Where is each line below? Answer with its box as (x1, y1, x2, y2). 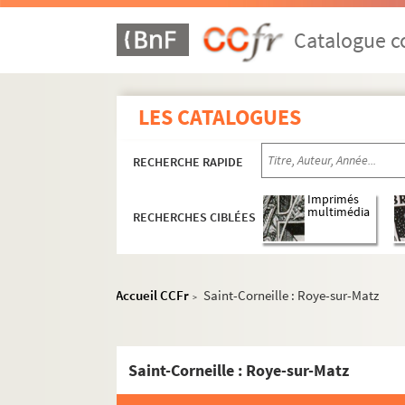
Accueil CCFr (116, 287, 190, 304)
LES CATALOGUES (138, 103, 302, 131)
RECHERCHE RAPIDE (133, 154, 244, 170)
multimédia (307, 204, 371, 221)
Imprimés (307, 192, 360, 208)
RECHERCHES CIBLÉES (133, 209, 257, 226)
